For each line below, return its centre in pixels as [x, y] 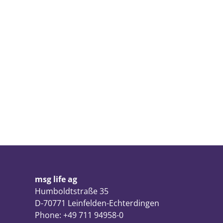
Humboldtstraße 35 [72, 191]
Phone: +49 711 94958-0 [79, 215]
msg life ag [56, 179]
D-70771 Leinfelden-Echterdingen [97, 203]
